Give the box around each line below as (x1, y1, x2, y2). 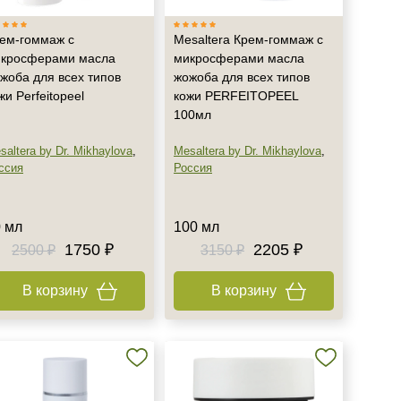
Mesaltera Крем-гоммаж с (174, 32, 323, 47)
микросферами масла (174, 51, 304, 65)
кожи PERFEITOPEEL (174, 89, 298, 103)
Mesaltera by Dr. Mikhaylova (174, 144, 321, 158)
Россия (174, 161, 212, 175)
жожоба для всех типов (174, 70, 310, 84)
